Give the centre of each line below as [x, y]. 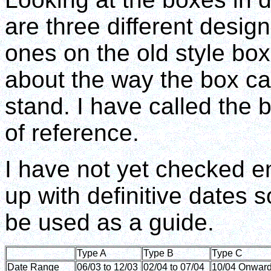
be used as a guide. [109, 222]
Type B [158, 253]
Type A [92, 253]
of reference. [72, 133]
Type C [227, 253]
